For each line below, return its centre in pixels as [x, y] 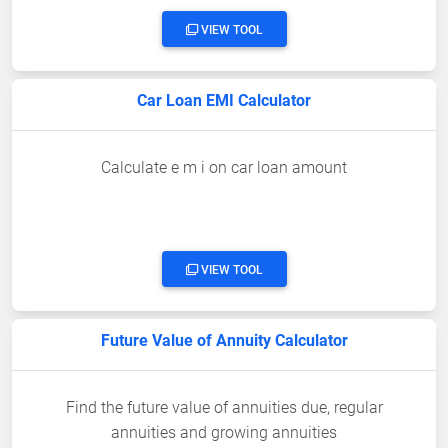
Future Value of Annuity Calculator [224, 341]
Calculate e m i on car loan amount [224, 168]
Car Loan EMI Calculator [224, 101]
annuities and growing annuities [224, 433]
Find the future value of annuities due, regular [224, 408]
